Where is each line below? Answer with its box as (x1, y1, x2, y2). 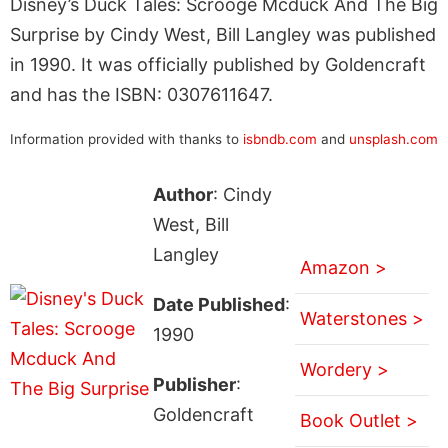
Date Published (152, 293, 285, 315)
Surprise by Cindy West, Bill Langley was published (10, 23, 436, 45)
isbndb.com (243, 130, 317, 147)
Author (152, 183, 213, 205)
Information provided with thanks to (10, 130, 243, 147)
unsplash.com (349, 130, 438, 147)
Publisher (152, 373, 236, 395)
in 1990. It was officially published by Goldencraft (10, 53, 426, 75)
